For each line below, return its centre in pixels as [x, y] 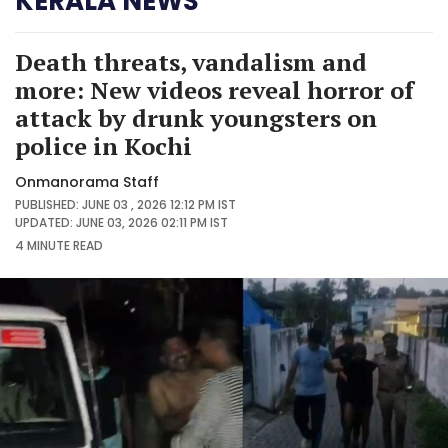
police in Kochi [103, 145]
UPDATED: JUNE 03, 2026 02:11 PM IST [121, 222]
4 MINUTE [42, 245]
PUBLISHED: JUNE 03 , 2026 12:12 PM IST [125, 204]
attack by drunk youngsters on [196, 117]
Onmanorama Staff [87, 181]
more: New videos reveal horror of [214, 89]
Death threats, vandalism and [191, 61]
